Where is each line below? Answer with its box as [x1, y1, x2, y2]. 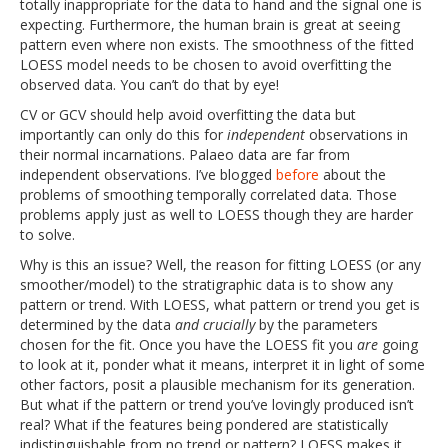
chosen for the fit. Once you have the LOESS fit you [20, 335, 357, 354]
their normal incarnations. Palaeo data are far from [20, 145, 350, 164]
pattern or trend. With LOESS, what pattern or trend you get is [20, 295, 420, 314]
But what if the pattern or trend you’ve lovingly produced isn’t [20, 395, 414, 414]
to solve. [20, 225, 75, 244]
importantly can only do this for [20, 125, 227, 144]
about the [319, 165, 386, 184]
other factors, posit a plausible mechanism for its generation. [20, 375, 415, 394]
